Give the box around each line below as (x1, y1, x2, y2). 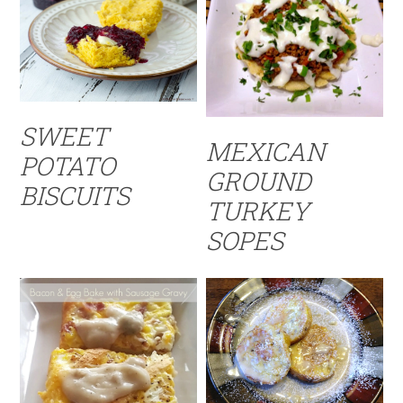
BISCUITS (20, 178, 130, 212)
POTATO (20, 148, 116, 183)
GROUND (206, 165, 312, 199)
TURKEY (206, 194, 310, 228)
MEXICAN (206, 135, 326, 169)
